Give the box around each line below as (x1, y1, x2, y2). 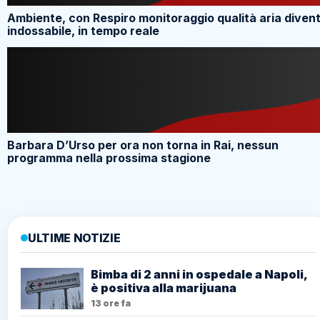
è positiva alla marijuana (91, 281, 236, 296)
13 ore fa (91, 298, 131, 309)
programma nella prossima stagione (7, 151, 211, 166)
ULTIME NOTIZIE (28, 231, 121, 246)
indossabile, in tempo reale (7, 24, 159, 39)
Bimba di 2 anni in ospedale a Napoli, (91, 267, 307, 282)
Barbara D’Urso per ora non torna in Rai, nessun (7, 138, 279, 153)
